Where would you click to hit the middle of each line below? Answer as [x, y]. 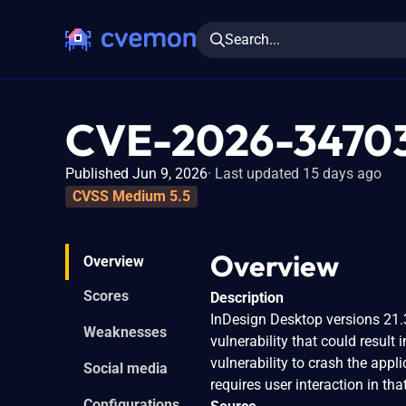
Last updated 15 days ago [298, 174]
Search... [252, 39]
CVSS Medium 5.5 [131, 196]
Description [247, 297]
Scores [106, 295]
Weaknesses [125, 332]
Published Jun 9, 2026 [136, 174]
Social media [126, 368]
